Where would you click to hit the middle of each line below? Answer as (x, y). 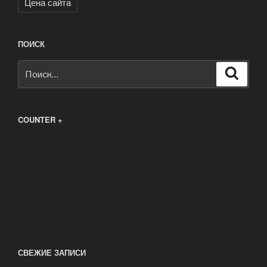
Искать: (35, 67)
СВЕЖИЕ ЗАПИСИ (52, 252)
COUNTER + (40, 119)
